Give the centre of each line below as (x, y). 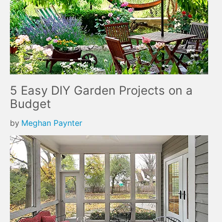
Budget (30, 104)
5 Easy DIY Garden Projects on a (101, 90)
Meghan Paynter (52, 123)
